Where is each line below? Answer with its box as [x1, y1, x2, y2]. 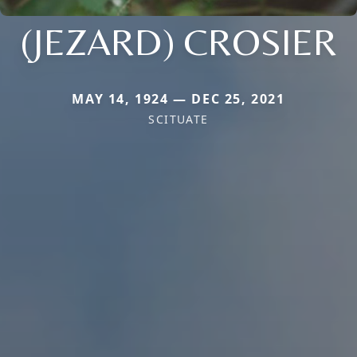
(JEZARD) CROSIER [20, 18, 337, 64]
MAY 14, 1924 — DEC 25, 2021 [72, 89, 285, 108]
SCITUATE [148, 111, 209, 127]
